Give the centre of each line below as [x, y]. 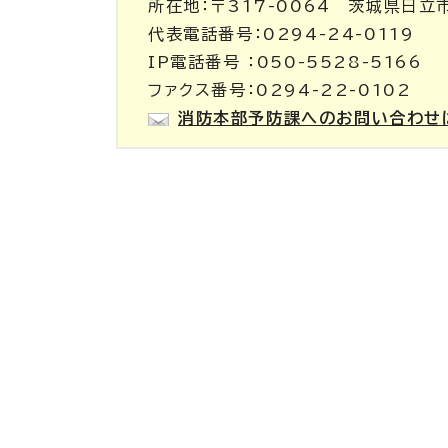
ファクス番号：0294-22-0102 [280, 90]
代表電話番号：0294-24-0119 [281, 34]
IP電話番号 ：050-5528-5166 [285, 62]
